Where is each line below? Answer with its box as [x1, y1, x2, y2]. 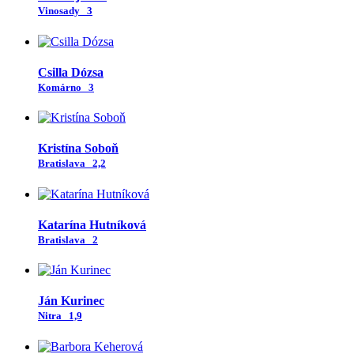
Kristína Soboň [38, 141, 119, 156]
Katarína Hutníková [38, 217, 146, 232]
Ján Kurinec [38, 294, 104, 308]
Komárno [38, 81, 86, 93]
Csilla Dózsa [38, 65, 104, 79]
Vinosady [38, 5, 85, 17]
